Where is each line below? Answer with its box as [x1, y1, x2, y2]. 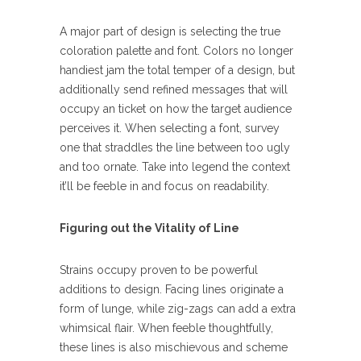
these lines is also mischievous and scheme [60, 341, 288, 354]
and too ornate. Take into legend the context [60, 160, 290, 173]
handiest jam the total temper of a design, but [60, 64, 295, 77]
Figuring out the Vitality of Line [60, 222, 239, 234]
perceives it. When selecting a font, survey [60, 122, 280, 135]
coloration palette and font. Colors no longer [60, 44, 293, 57]
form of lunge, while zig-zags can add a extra [60, 302, 296, 315]
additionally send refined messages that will [60, 83, 288, 96]
